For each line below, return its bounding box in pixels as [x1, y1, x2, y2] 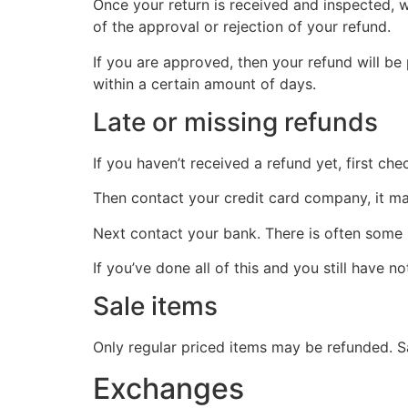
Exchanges [93, 370, 244, 406]
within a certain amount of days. [93, 74, 316, 93]
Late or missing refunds [93, 106, 378, 138]
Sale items [93, 291, 218, 322]
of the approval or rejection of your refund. [93, 17, 391, 36]
